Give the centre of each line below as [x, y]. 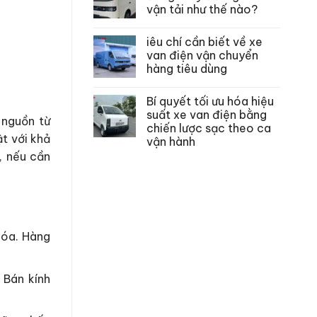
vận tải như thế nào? [202, 9]
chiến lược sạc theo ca [209, 128]
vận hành [171, 141]
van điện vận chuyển [202, 55]
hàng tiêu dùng [187, 68]
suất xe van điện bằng [207, 114]
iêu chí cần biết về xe [204, 41]
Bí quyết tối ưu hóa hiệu [210, 101]
